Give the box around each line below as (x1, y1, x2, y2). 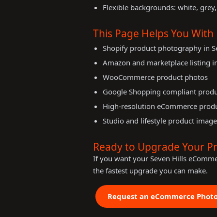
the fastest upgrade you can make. (93, 166, 208, 175)
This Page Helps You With (93, 27, 214, 40)
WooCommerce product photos (103, 72, 208, 82)
